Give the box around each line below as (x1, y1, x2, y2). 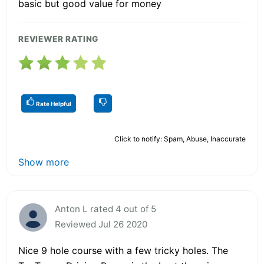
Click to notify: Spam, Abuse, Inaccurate (114, 134, 246, 143)
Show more (18, 156, 69, 168)
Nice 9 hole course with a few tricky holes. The (18, 244, 228, 256)
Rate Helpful (35, 100, 71, 107)
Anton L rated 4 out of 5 (55, 203, 156, 214)
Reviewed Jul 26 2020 (55, 218, 147, 230)
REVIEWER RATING (18, 34, 99, 44)
